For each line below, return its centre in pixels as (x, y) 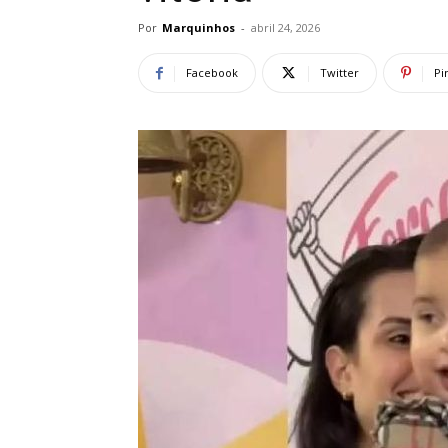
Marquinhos (198, 27)
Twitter (339, 72)
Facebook (212, 72)
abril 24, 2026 (285, 27)
